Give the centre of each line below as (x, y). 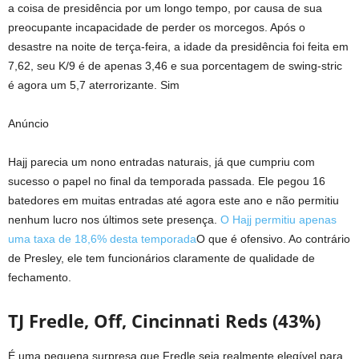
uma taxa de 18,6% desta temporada (102, 239)
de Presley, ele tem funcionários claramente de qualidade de (161, 258)
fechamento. (40, 277)
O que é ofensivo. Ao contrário (273, 239)
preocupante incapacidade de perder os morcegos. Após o (157, 27)
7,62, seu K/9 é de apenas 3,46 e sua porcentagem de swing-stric (175, 66)
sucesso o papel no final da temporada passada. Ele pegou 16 (167, 181)
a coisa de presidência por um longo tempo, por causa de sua (165, 8)
